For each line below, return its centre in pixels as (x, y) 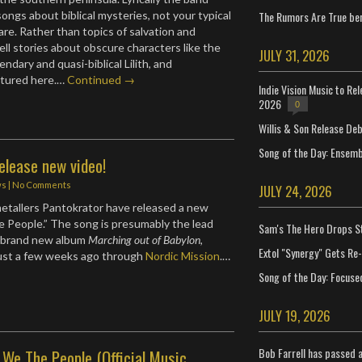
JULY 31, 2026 (294, 55)
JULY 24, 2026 (295, 191)
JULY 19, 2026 (294, 316)
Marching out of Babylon (145, 239)
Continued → (101, 79)
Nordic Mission (183, 255)
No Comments (42, 184)
